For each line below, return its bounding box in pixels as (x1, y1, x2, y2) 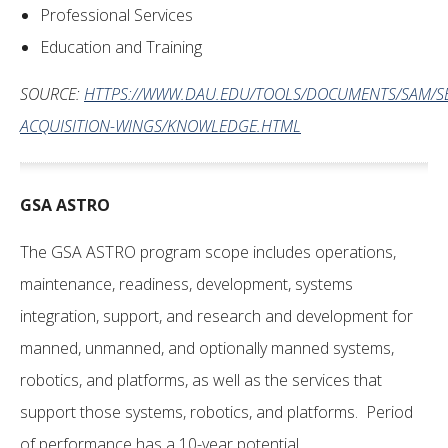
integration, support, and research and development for (20, 305, 413, 327)
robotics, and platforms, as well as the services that (20, 369, 382, 391)
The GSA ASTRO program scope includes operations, (20, 241, 396, 263)
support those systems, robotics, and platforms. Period (20, 401, 413, 423)
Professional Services (40, 4, 193, 26)
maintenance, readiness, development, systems (20, 273, 353, 295)
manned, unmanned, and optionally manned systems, (20, 337, 394, 359)
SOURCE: (20, 83, 84, 105)
